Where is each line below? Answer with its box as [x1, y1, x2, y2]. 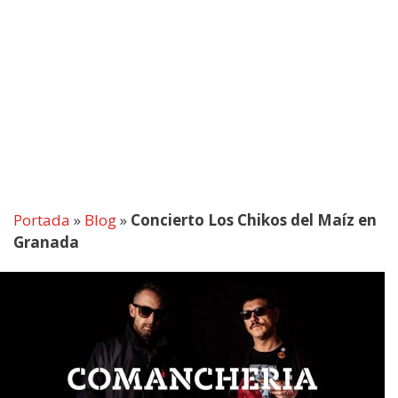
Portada [13, 210, 70, 231]
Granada [13, 232, 79, 253]
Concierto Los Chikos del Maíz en [131, 210, 377, 231]
